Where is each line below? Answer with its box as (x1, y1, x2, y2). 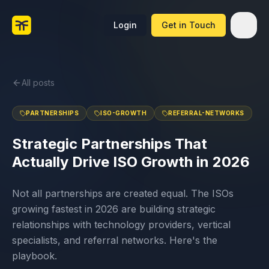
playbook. (12, 250, 57, 262)
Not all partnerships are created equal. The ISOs (12, 187, 234, 199)
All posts (22, 77, 55, 88)
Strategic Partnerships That (12, 135, 207, 153)
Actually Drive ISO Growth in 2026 (12, 153, 250, 171)
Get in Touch (162, 20, 216, 30)
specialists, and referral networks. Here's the (12, 234, 217, 246)
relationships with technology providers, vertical (12, 219, 231, 231)
